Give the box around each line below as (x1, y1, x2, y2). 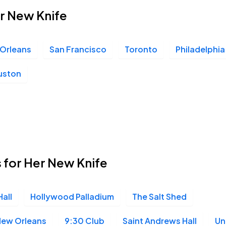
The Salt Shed (132, 191, 187, 202)
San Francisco (49, 44, 106, 54)
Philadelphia (176, 44, 225, 54)
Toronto (125, 44, 157, 54)
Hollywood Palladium (30, 191, 114, 202)
